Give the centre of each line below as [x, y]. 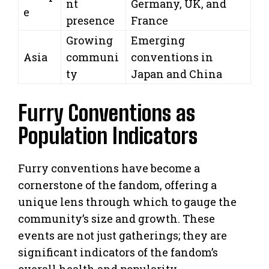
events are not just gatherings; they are [122, 235]
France [150, 20]
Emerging [158, 40]
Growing [89, 40]
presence [90, 20]
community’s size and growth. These [116, 218]
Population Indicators [108, 136]
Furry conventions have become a [109, 168]
